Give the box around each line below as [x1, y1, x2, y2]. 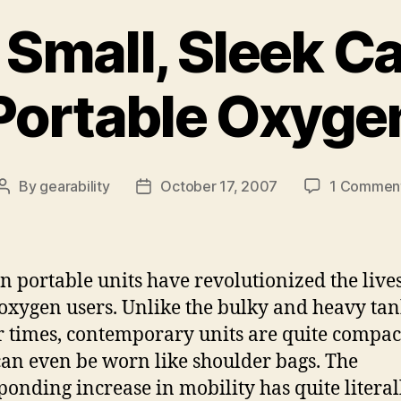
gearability [39, 177, 110, 195]
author [2, 200, 45, 218]
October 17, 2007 [160, 177, 278, 195]
